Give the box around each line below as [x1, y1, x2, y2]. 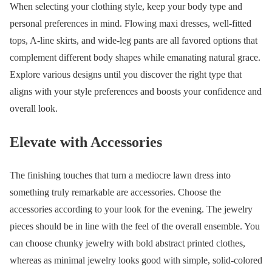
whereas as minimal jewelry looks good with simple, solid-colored [10, 255, 262, 266]
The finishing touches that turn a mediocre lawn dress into [10, 170, 231, 181]
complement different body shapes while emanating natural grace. [10, 52, 260, 63]
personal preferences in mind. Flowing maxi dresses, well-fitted [10, 18, 251, 29]
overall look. [10, 103, 58, 114]
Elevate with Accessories [10, 134, 162, 151]
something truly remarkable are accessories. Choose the [10, 187, 221, 198]
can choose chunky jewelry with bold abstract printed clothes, [10, 238, 245, 249]
